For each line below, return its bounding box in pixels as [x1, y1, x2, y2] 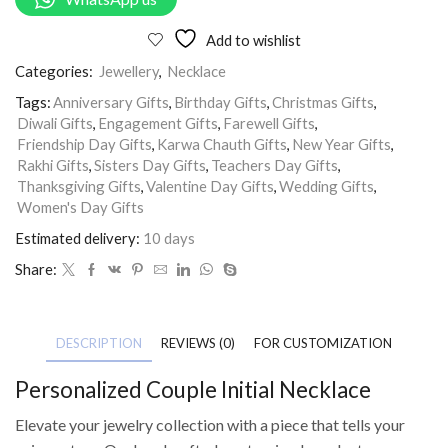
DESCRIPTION [56, 335, 142, 352]
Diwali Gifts [17, 114, 93, 133]
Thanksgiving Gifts [17, 177, 141, 196]
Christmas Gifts [272, 93, 374, 112]
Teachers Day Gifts [211, 156, 338, 175]
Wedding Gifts [279, 177, 374, 196]
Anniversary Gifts [53, 93, 169, 112]
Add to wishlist [205, 31, 301, 50]
